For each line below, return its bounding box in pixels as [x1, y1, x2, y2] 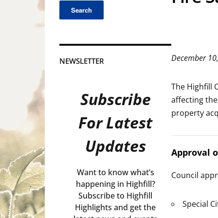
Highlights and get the [75, 202, 156, 213]
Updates [85, 135, 146, 157]
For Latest [78, 112, 152, 133]
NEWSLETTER [59, 56, 104, 66]
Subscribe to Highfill [78, 190, 152, 201]
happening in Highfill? [75, 179, 155, 190]
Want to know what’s [76, 167, 154, 178]
